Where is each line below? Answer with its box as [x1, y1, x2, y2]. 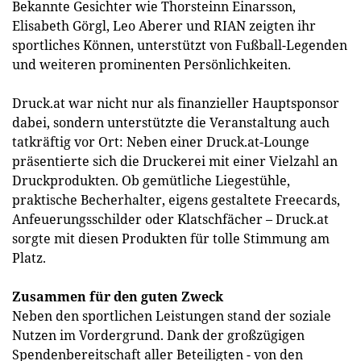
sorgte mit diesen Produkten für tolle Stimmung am [12, 230, 330, 247]
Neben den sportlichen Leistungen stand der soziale [12, 307, 331, 325]
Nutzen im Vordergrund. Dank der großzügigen [12, 326, 305, 344]
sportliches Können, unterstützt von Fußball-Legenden [12, 36, 347, 54]
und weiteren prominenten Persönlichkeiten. [12, 56, 291, 73]
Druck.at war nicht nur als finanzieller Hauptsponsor [12, 94, 339, 112]
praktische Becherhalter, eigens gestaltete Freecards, [12, 191, 340, 209]
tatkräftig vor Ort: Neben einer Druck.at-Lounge [12, 133, 309, 151]
